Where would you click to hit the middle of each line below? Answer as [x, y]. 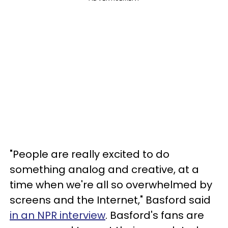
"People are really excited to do [90, 154]
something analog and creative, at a [104, 169]
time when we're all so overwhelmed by [111, 185]
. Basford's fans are [155, 215]
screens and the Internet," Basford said [110, 200]
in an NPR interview [58, 215]
